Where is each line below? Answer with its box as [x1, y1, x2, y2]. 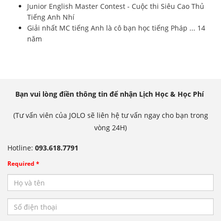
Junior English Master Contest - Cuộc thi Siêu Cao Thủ [27, 1, 204, 11]
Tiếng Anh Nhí [27, 12, 74, 22]
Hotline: [7, 143, 35, 153]
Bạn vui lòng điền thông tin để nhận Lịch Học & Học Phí [15, 89, 206, 99]
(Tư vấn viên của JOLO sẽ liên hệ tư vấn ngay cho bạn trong [13, 110, 208, 120]
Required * [7, 160, 39, 168]
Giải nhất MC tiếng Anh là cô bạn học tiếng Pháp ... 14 [27, 23, 205, 33]
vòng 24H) [94, 123, 127, 133]
